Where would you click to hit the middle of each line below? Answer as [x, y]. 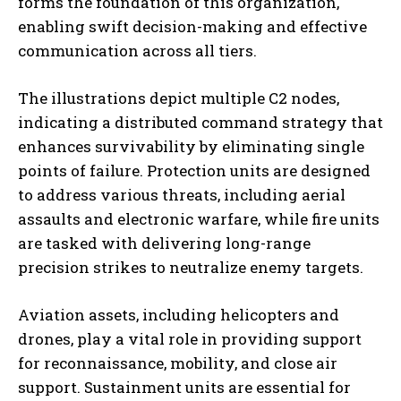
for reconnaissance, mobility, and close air [178, 363]
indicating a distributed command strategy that [200, 123]
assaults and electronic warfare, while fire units [199, 219]
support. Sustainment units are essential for [184, 388]
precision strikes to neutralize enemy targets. [191, 268]
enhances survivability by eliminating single [191, 147]
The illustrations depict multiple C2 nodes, [179, 98]
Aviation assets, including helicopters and [179, 315]
